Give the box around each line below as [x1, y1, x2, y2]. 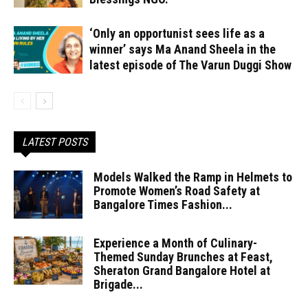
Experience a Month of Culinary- [93, 235, 257, 250]
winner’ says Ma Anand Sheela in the [89, 41, 276, 56]
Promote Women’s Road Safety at [93, 183, 260, 198]
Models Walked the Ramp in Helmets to [93, 169, 292, 184]
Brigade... [93, 276, 143, 291]
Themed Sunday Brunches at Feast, [93, 249, 273, 264]
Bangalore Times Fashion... [93, 197, 232, 212]
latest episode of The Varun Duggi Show [89, 57, 291, 72]
